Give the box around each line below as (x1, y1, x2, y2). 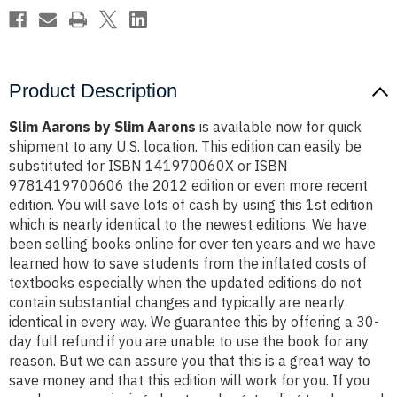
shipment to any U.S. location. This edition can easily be (9, 137, 362, 156)
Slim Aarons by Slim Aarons (9, 118, 196, 136)
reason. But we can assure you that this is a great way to (9, 352, 370, 370)
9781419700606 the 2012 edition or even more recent (9, 176, 368, 195)
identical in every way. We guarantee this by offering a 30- (9, 313, 379, 331)
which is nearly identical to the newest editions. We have (9, 215, 367, 234)
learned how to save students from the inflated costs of (9, 254, 367, 273)
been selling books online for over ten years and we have (9, 235, 376, 253)
